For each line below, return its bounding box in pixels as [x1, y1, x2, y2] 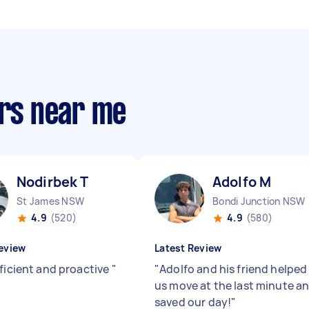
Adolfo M [212, 172, 272, 191]
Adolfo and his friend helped [159, 261, 308, 277]
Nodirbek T [17, 172, 89, 191]
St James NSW [17, 195, 84, 208]
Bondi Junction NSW [212, 195, 306, 208]
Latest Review [154, 241, 222, 255]
